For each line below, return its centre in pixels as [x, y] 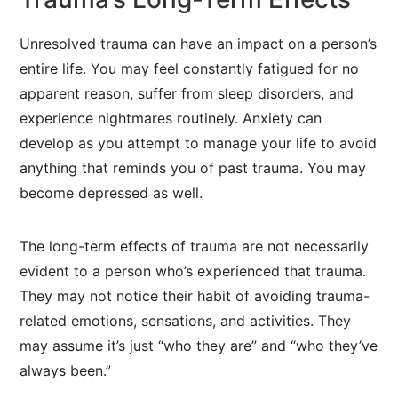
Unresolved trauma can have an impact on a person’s [199, 44]
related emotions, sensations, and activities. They [186, 321]
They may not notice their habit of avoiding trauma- [195, 296]
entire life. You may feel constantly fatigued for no [190, 68]
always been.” [66, 370]
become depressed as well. [111, 193]
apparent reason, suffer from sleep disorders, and [187, 93]
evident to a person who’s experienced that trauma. [193, 271]
